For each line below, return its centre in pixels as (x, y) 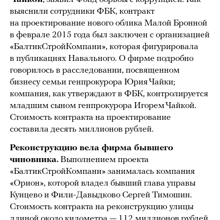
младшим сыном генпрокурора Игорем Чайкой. (103, 106)
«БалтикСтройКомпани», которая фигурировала (104, 47)
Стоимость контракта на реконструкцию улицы (102, 207)
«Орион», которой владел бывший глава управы (103, 183)
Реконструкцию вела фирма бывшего (92, 148)
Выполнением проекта (104, 160)
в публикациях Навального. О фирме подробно (102, 58)
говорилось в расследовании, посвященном (95, 70)
